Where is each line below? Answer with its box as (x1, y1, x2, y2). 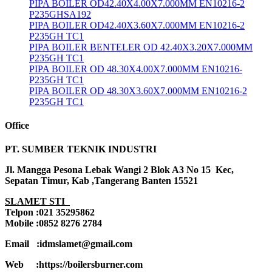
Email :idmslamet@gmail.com (5, 239, 132, 250)
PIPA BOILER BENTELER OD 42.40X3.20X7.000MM (29, 41, 253, 52)
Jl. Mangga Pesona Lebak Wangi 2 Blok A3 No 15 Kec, (5, 165, 234, 175)
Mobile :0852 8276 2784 (5, 218, 102, 229)
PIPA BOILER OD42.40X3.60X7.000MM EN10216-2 (29, 19, 245, 30)
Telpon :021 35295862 (5, 207, 95, 218)
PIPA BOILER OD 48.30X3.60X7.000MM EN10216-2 (29, 85, 247, 96)
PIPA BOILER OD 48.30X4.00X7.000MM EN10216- (29, 63, 242, 74)
